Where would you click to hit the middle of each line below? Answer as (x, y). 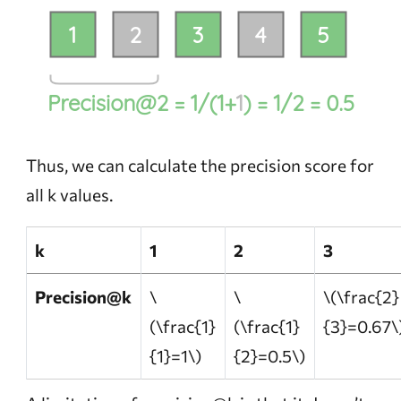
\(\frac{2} (361, 297)
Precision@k (83, 297)
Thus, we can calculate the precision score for (200, 166)
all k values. (69, 195)
